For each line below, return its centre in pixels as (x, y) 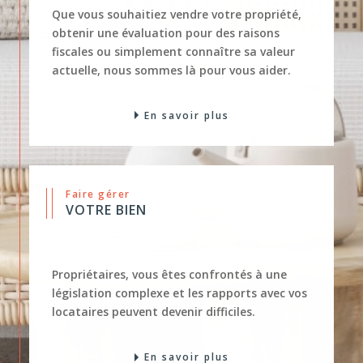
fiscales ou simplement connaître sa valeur (174, 28)
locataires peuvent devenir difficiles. (154, 288)
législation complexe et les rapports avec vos (180, 270)
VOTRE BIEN (107, 187)
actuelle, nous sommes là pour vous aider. (172, 46)
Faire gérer (101, 171)
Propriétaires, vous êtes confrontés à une (170, 251)
